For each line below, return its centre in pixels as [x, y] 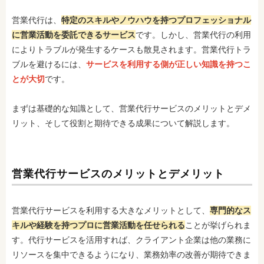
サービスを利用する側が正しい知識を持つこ [169, 64]
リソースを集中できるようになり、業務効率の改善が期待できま [131, 255]
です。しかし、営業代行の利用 [193, 35]
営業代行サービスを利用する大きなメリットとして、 [111, 210]
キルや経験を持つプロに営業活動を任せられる [98, 225]
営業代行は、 [37, 20]
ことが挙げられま [218, 225]
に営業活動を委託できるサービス [74, 35]
